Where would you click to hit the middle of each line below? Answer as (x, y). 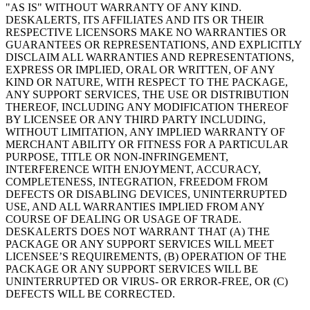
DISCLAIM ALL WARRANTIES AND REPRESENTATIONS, (150, 57)
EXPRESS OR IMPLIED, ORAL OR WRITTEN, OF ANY (140, 69)
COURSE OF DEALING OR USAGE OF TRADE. (124, 219)
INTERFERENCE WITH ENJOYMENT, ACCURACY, (133, 169)
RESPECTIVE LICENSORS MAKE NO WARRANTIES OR (146, 32)
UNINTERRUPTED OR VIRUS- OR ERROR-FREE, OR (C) (147, 281)
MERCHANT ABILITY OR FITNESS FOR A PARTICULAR (147, 144)
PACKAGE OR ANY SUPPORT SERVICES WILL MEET (140, 244)
